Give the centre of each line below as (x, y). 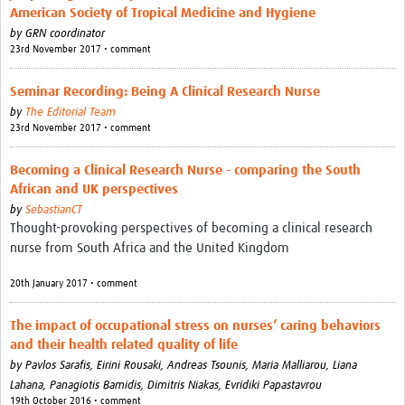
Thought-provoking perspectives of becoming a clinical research (191, 229)
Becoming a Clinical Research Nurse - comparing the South (185, 171)
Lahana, (30, 386)
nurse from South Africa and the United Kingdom (150, 249)
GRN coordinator (65, 34)
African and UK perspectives (94, 190)
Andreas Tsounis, (210, 366)
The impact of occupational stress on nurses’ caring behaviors (195, 326)
